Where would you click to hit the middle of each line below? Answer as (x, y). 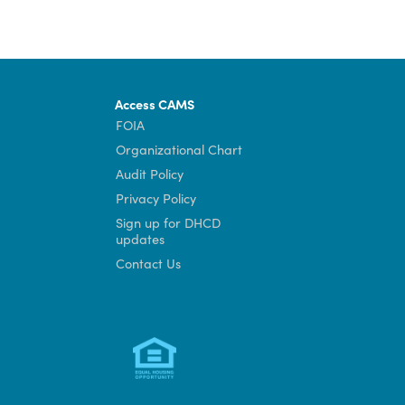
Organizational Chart (289, 346)
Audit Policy (256, 373)
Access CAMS (262, 295)
